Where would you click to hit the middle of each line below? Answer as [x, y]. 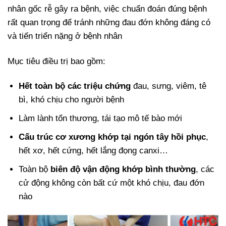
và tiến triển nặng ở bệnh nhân [65, 36]
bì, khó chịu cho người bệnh [72, 99]
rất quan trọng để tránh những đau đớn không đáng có [109, 23]
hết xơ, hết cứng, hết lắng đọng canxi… [94, 151]
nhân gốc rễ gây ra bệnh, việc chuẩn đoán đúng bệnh [107, 9]
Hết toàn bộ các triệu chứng [75, 86]
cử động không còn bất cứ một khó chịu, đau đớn [112, 183]
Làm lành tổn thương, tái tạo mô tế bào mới [101, 118]
